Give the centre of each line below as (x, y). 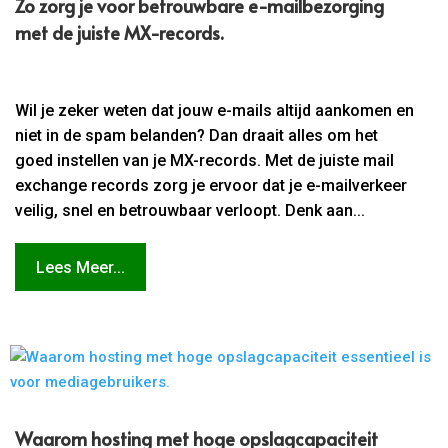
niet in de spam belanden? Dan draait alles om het (197, 136)
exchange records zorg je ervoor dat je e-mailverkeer (211, 186)
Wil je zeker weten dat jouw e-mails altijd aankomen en (215, 111)
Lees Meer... (80, 267)
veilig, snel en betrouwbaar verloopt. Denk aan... (190, 211)
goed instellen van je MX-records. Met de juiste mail (205, 161)
